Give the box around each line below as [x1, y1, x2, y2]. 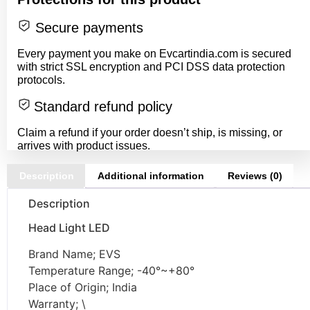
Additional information [98, 170, 204, 181]
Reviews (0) [228, 170, 282, 181]
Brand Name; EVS [28, 246, 120, 261]
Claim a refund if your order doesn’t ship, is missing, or [17, 126, 282, 138]
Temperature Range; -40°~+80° [28, 263, 194, 277]
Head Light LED [28, 220, 110, 235]
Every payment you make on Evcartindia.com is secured [17, 47, 291, 60]
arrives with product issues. [17, 139, 150, 152]
